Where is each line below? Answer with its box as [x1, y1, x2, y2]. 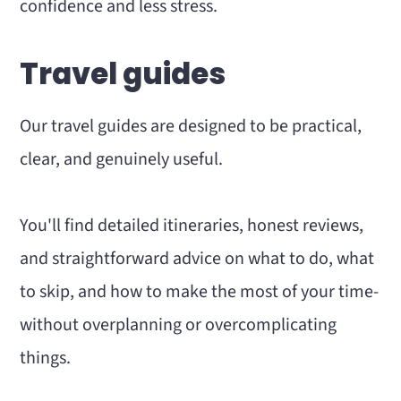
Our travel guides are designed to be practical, [20, 114, 363, 139]
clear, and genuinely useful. [20, 147, 224, 172]
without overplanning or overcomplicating [20, 312, 337, 337]
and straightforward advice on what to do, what [20, 246, 375, 271]
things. [20, 346, 72, 371]
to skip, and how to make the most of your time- [20, 279, 380, 304]
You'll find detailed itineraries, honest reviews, [20, 213, 364, 238]
